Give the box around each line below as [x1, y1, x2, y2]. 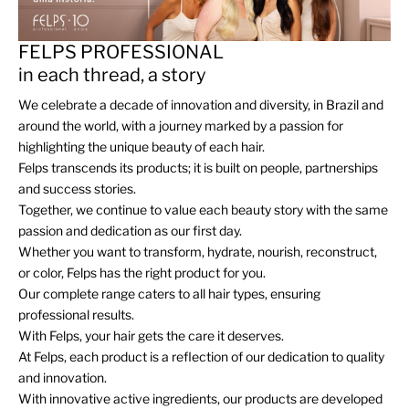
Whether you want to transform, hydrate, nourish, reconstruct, [18, 244, 377, 260]
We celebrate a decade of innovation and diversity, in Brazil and [18, 97, 383, 113]
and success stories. [18, 181, 136, 197]
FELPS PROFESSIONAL [18, 41, 224, 64]
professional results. [18, 307, 134, 323]
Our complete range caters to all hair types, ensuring [18, 286, 320, 302]
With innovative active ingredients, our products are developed [18, 391, 383, 407]
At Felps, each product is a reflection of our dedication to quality [18, 349, 384, 365]
